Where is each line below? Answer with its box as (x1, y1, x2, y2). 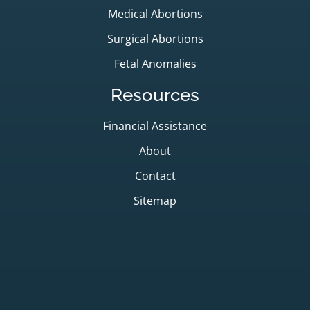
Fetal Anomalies (113, 55, 197, 71)
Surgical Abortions (107, 30, 203, 46)
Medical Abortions (107, 6, 203, 21)
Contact (134, 167, 176, 183)
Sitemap (134, 192, 176, 208)
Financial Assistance (103, 118, 207, 134)
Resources (111, 84, 199, 105)
